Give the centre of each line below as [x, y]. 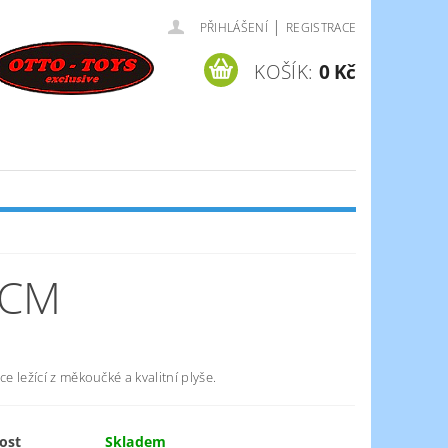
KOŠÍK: [284, 71]
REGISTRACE [321, 27]
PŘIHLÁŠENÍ [233, 27]
